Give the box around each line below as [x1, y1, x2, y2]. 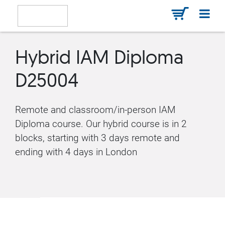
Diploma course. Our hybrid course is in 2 [15, 118, 187, 130]
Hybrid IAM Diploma [15, 45, 183, 69]
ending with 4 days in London [15, 146, 137, 158]
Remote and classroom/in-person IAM [15, 104, 175, 116]
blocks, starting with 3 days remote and [15, 132, 180, 144]
